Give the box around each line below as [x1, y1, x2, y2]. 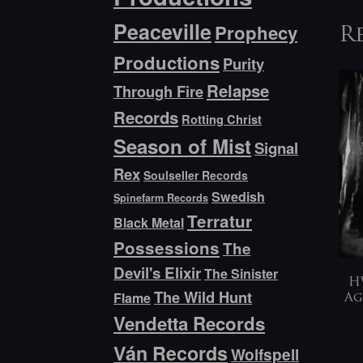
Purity [223, 53, 265, 75]
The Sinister [204, 264, 279, 284]
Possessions [113, 236, 220, 260]
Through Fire [113, 80, 204, 103]
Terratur [187, 209, 253, 233]
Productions [113, 49, 220, 76]
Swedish [211, 187, 266, 207]
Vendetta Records [113, 310, 266, 337]
